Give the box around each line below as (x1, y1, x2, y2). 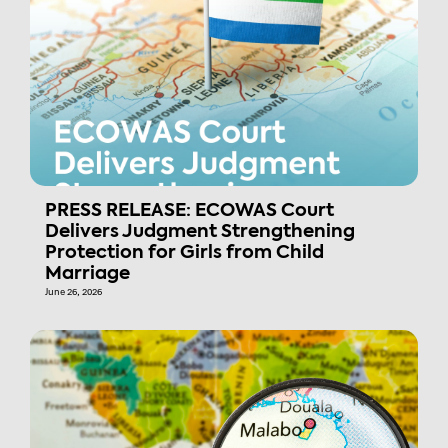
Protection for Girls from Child (45, 244, 324, 263)
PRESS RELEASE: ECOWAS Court (45, 202, 334, 221)
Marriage (45, 265, 130, 284)
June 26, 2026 (45, 286, 102, 299)
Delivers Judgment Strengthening (45, 223, 355, 242)
